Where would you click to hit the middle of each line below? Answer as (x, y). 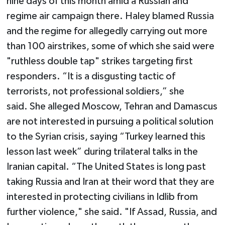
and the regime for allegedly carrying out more (107, 31)
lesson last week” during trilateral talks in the (102, 151)
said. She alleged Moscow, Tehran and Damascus (112, 106)
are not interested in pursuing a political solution (110, 121)
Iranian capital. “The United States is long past (106, 166)
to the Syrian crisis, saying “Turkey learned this (106, 136)
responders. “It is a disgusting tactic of (91, 76)
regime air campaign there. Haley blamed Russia (110, 16)
